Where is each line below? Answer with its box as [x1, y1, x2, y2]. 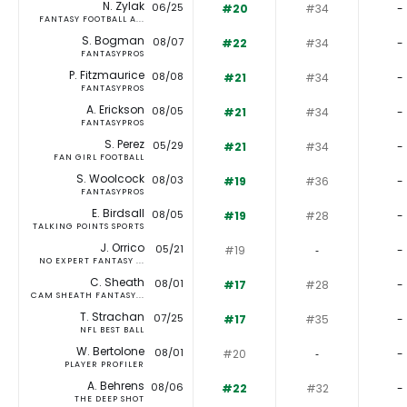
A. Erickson [86, 102, 144, 118]
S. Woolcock [76, 171, 144, 187]
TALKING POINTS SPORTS [33, 221, 144, 233]
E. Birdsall [92, 205, 144, 222]
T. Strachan [80, 309, 144, 325]
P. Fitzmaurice [69, 67, 144, 84]
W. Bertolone [76, 343, 144, 360]
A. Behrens [87, 378, 144, 394]
